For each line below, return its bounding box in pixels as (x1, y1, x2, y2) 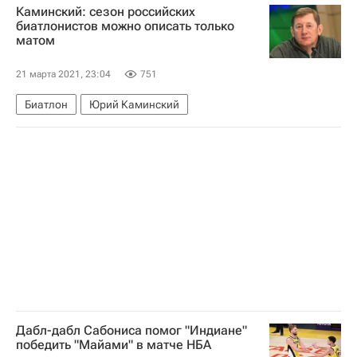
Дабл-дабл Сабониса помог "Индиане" (16, 323, 247, 338)
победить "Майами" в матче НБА (16, 337, 211, 352)
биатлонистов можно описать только (16, 18, 234, 33)
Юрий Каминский (89, 98, 179, 111)
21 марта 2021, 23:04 (16, 69, 111, 80)
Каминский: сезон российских (16, 3, 195, 19)
